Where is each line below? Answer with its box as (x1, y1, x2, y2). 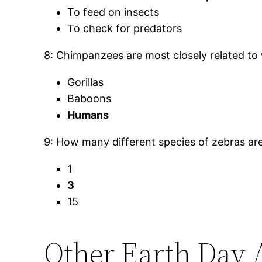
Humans (67, 109, 109, 122)
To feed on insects (67, 6, 160, 19)
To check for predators (67, 22, 182, 35)
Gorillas (67, 76, 104, 89)
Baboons (67, 92, 112, 105)
